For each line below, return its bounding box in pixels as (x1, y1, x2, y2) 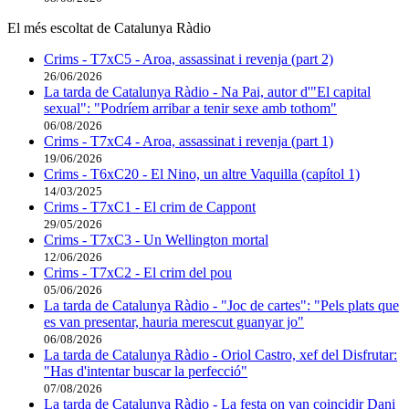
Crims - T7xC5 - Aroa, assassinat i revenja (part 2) (44, 50, 333, 67)
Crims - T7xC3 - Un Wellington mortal (44, 231, 268, 247)
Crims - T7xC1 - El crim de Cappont (44, 198, 256, 215)
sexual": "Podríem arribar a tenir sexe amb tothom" (44, 100, 337, 116)
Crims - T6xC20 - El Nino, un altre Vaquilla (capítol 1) (44, 165, 360, 182)
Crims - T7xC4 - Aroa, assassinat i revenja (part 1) (44, 132, 333, 149)
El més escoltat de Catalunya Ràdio (7, 19, 211, 36)
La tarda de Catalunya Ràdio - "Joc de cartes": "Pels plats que (44, 297, 399, 313)
